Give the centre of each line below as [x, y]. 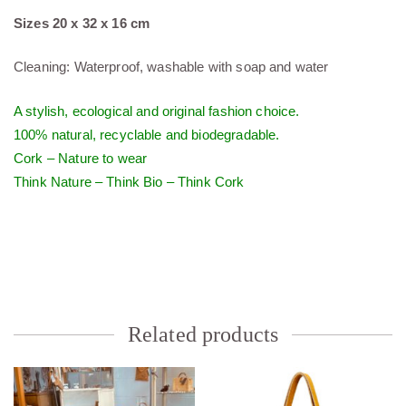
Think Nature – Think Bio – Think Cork [129, 181]
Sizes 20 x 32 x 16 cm [82, 23]
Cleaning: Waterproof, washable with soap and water [171, 67]
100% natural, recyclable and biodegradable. [147, 134]
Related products [203, 334]
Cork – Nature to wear [81, 158]
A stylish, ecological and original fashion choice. [157, 111]
